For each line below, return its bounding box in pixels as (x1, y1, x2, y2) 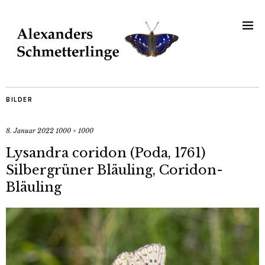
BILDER (6, 96, 33, 104)
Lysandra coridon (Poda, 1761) (6, 145, 206, 161)
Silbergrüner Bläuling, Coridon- (6, 162, 223, 179)
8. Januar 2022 (6, 127, 54, 135)
